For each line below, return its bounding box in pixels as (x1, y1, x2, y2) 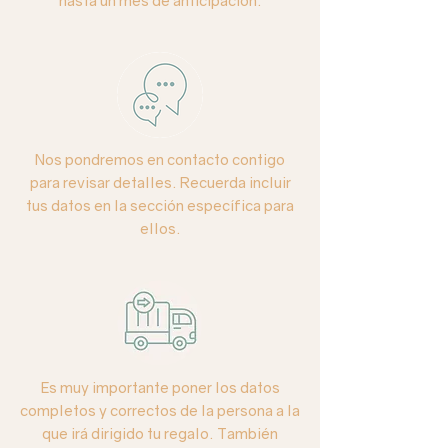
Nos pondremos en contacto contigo (35, 150, 285, 169)
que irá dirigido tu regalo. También (42, 424, 278, 443)
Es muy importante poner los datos (40, 378, 280, 397)
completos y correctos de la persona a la (20, 401, 300, 420)
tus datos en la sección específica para (26, 196, 294, 215)
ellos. (139, 219, 181, 238)
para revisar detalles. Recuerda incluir (29, 173, 291, 192)
